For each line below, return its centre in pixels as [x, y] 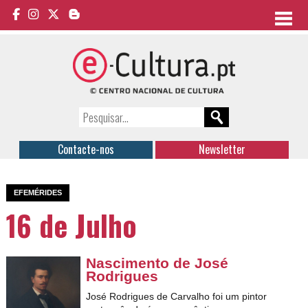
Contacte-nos [86, 150]
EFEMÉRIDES [38, 192]
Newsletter [222, 150]
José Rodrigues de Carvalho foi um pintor [177, 296]
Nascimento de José [157, 263]
